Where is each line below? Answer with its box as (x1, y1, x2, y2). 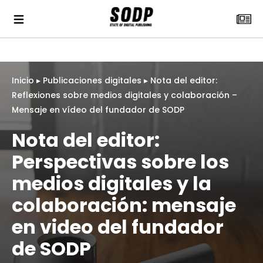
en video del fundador (12, 214, 224, 240)
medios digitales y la (12, 170, 211, 197)
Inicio (12, 75, 34, 86)
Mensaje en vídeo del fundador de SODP (12, 104, 184, 116)
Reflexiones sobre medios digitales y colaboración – (12, 89, 237, 101)
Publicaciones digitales (43, 75, 141, 86)
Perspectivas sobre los (12, 149, 229, 175)
